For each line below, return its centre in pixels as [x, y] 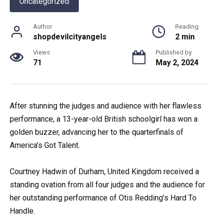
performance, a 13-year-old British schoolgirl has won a [104, 119]
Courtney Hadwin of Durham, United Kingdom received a [104, 172]
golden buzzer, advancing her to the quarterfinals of [97, 132]
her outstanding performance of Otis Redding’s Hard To [103, 198]
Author [43, 27]
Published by [174, 53]
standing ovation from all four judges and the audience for [107, 185]
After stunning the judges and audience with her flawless [106, 106]
